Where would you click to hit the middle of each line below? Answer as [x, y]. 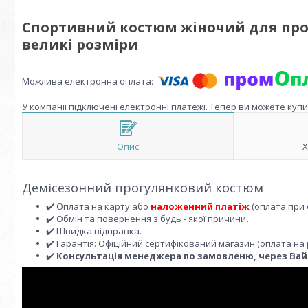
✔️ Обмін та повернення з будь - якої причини [146, 219]
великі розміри [80, 44]
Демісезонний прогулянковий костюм [143, 188]
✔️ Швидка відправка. [94, 231]
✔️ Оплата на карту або [98, 206]
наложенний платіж [201, 206]
